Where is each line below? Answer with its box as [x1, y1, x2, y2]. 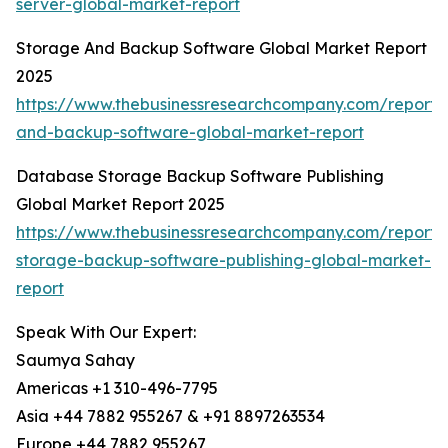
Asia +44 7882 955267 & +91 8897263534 [16, 406, 325, 427]
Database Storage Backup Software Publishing [16, 166, 384, 187]
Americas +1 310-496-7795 [16, 378, 218, 399]
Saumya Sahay [16, 350, 135, 371]
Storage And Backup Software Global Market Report [16, 38, 427, 59]
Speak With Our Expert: [16, 322, 196, 343]
